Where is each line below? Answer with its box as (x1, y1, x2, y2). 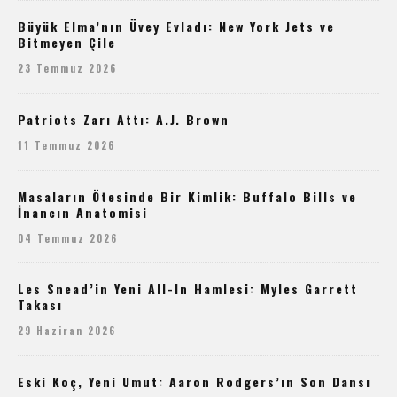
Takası (18, 295, 63, 315)
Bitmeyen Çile (18, 32, 116, 51)
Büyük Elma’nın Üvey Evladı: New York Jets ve (18, 16, 335, 35)
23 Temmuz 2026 (18, 60, 117, 75)
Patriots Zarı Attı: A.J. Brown (18, 109, 230, 128)
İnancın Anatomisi (18, 202, 148, 222)
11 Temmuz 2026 (18, 137, 115, 152)
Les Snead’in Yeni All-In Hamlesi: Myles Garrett (18, 279, 358, 299)
